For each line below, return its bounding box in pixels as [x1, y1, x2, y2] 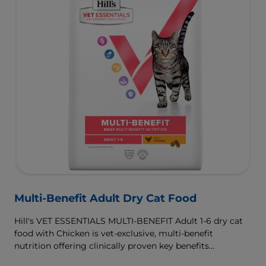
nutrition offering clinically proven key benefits [14, 240, 209, 252]
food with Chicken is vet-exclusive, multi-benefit [14, 228, 213, 239]
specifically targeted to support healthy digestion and [14, 253, 237, 264]
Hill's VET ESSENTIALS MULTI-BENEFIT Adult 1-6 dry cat [14, 216, 243, 227]
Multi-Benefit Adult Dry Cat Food [14, 192, 197, 205]
